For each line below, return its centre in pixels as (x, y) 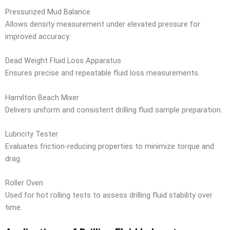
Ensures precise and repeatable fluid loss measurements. (102, 73)
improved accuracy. (38, 37)
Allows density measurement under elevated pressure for (103, 24)
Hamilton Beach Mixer (42, 97)
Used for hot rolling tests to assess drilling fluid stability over (109, 195)
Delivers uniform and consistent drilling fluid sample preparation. (114, 110)
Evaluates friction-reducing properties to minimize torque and (110, 147)
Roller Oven (24, 183)
